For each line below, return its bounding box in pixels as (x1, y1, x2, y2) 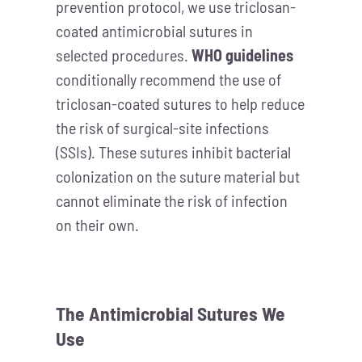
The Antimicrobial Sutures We (55, 302, 285, 326)
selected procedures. (55, 45, 192, 65)
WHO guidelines (191, 45, 293, 65)
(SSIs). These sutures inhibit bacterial (55, 142, 291, 162)
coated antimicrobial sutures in (55, 21, 253, 41)
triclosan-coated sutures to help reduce (55, 94, 305, 114)
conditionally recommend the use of (55, 69, 281, 90)
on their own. (55, 215, 139, 235)
